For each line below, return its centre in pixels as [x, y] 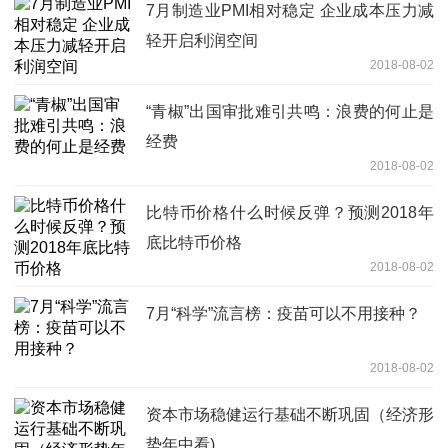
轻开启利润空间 [202, 41]
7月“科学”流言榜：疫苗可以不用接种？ [283, 314]
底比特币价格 [194, 243]
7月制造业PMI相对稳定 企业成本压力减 [290, 11]
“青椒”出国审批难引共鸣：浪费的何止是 [290, 112]
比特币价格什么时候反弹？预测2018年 [290, 213]
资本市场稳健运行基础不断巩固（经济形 [290, 415]
